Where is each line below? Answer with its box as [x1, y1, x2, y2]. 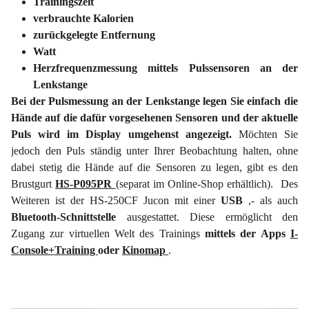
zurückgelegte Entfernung [33, 29, 155, 41]
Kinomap [122, 244, 168, 257]
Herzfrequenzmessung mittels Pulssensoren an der [33, 62, 298, 74]
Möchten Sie [238, 128, 299, 141]
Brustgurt [11, 178, 56, 190]
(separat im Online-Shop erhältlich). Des [115, 178, 299, 190]
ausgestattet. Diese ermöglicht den [126, 211, 298, 223]
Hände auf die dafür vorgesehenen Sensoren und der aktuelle [11, 112, 298, 124]
